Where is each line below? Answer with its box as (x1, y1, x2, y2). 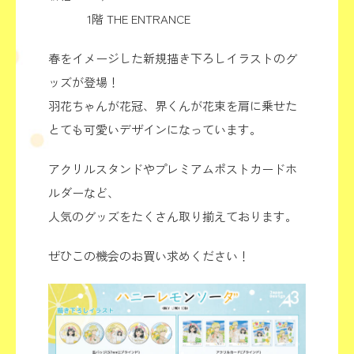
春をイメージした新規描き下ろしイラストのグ (47, 50, 297, 67)
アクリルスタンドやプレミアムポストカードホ (47, 160, 297, 178)
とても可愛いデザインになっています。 (47, 121, 262, 138)
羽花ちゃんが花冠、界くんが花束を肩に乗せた (47, 97, 297, 115)
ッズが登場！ (47, 73, 119, 91)
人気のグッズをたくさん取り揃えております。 (47, 208, 297, 225)
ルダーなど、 (47, 184, 119, 201)
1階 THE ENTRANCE (47, 10, 202, 28)
